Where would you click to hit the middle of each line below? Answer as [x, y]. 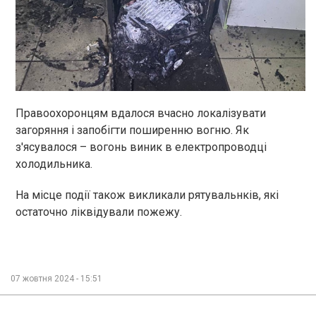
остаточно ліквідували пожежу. [100, 212]
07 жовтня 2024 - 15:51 [56, 279]
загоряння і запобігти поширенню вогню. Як [132, 130]
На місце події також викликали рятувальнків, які [147, 195]
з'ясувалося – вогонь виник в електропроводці [141, 147]
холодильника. [54, 164]
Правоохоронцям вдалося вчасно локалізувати [141, 114]
